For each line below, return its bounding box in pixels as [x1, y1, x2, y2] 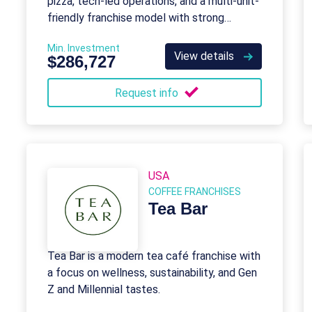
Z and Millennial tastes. [47, 283, 160, 296]
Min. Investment [47, 42, 120, 54]
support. [47, 28, 88, 41]
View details [174, 49, 237, 63]
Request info [114, 86, 181, 100]
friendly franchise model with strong [47, 11, 224, 24]
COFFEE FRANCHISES [148, 186, 241, 197]
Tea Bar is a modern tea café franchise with [47, 249, 260, 263]
